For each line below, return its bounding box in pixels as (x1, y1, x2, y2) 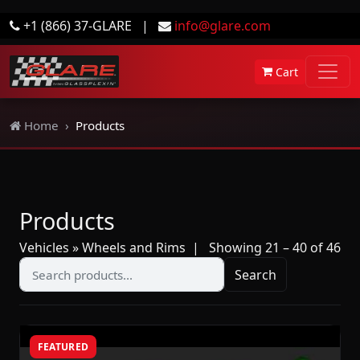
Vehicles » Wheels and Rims (19, 239, 186, 256)
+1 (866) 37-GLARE (20, 17, 135, 35)
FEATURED (37, 339, 89, 354)
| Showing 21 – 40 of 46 (186, 239, 341, 256)
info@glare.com (174, 17, 271, 35)
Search (235, 265, 277, 284)
